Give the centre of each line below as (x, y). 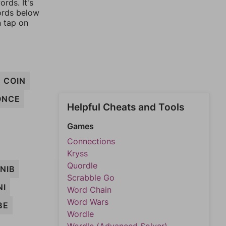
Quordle (82, 165)
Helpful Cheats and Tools (126, 107)
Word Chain (89, 190)
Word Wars (88, 202)
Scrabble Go (91, 178)
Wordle (80, 214)
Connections (91, 141)
